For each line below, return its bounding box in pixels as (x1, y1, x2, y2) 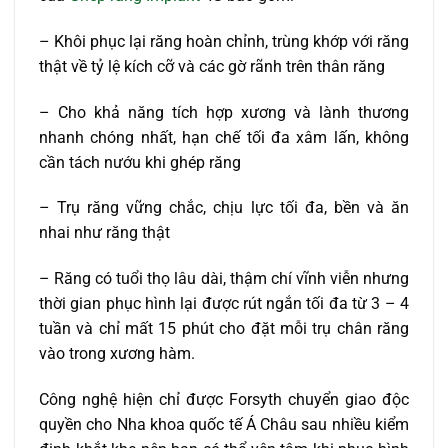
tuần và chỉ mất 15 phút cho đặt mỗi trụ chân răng (39, 319, 409, 339)
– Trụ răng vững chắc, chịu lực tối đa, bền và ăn (39, 198, 409, 218)
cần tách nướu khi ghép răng (39, 152, 241, 172)
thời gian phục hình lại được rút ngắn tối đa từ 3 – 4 (39, 294, 409, 314)
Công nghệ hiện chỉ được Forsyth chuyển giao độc (39, 390, 409, 410)
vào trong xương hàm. (39, 344, 195, 364)
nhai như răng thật (39, 223, 170, 243)
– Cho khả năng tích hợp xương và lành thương (39, 102, 409, 122)
